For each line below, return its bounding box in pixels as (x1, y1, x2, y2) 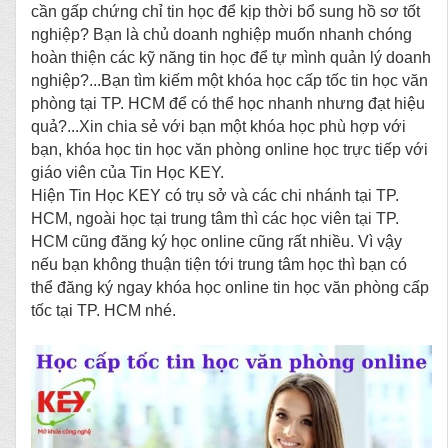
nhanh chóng (319, 26, 412, 43)
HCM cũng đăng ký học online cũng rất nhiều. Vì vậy (31, 233, 402, 250)
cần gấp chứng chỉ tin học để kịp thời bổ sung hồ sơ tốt (31, 3, 420, 20)
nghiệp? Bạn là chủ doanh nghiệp (31, 26, 271, 43)
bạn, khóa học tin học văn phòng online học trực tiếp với (31, 141, 428, 158)
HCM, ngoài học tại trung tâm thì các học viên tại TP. (31, 210, 399, 227)
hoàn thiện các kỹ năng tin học (31, 49, 246, 66)
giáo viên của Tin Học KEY (31, 164, 220, 181)
